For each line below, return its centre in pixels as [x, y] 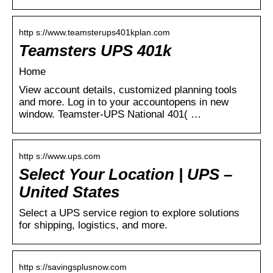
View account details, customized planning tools [128, 90]
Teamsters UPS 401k [95, 50]
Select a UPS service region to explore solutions [129, 213]
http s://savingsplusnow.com [73, 267]
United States [69, 192]
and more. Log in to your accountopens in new [124, 102]
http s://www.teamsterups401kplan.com [94, 32]
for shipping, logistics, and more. [93, 225]
